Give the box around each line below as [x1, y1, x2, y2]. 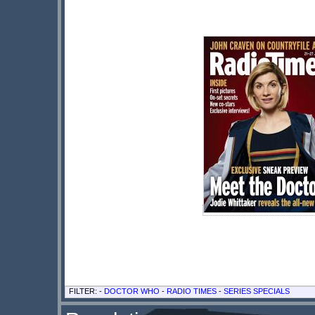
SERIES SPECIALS [224, 286, 290, 295]
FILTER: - [69, 286, 104, 295]
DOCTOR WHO [104, 286, 160, 295]
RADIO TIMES [167, 286, 217, 295]
